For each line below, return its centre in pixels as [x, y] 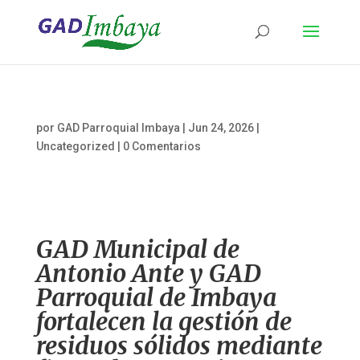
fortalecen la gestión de [164, 321]
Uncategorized [75, 146]
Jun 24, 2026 [221, 128]
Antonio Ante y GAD [148, 273]
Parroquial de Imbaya [156, 297]
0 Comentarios [162, 146]
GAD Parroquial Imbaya [118, 128]
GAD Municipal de [137, 249]
